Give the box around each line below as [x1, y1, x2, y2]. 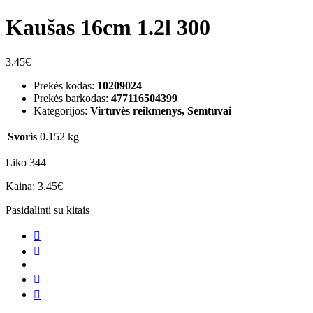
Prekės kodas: [34, 79, 97, 92]
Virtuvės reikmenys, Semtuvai [90, 104, 231, 117]
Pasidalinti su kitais [6, 203, 89, 216]
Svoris [8, 130, 37, 143]
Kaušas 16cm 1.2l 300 [6, 15, 210, 41]
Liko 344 [6, 156, 46, 168]
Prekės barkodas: [34, 92, 111, 104]
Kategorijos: [34, 104, 90, 117]
